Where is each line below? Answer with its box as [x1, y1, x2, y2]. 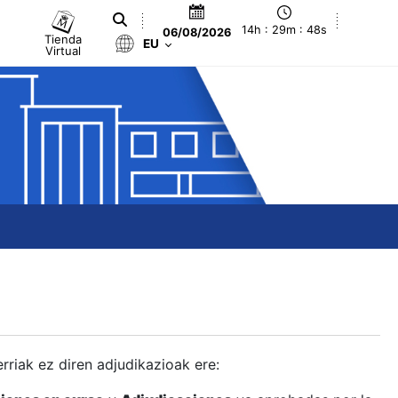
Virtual [45, 43, 82, 58]
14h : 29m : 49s [242, 23, 328, 37]
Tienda [44, 31, 83, 46]
